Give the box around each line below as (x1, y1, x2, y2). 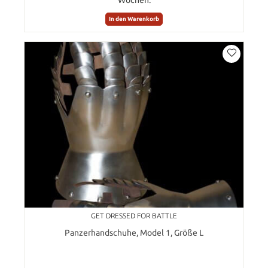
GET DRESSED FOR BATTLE (91, 211, 177, 220)
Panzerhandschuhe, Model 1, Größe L (65, 227, 203, 237)
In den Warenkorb (109, 15, 159, 22)
